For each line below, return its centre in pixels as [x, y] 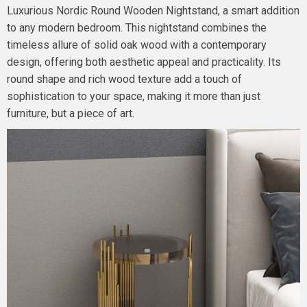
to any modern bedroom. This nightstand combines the [137, 28]
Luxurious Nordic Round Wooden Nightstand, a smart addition [153, 11]
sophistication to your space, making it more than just [134, 96]
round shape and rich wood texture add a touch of [124, 79]
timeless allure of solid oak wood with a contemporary [137, 45]
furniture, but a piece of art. [71, 113]
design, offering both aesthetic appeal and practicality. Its [144, 62]
